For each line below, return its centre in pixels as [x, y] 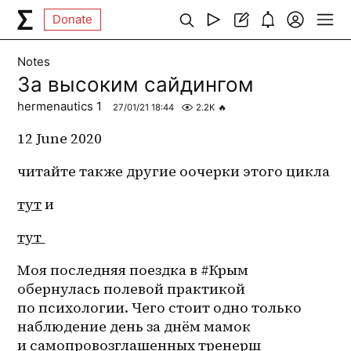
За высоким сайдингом [136, 84]
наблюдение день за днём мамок [134, 327]
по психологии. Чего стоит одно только [160, 308]
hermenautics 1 [62, 107]
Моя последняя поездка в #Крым [133, 270]
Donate [73, 19]
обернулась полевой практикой [132, 289]
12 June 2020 [60, 139]
